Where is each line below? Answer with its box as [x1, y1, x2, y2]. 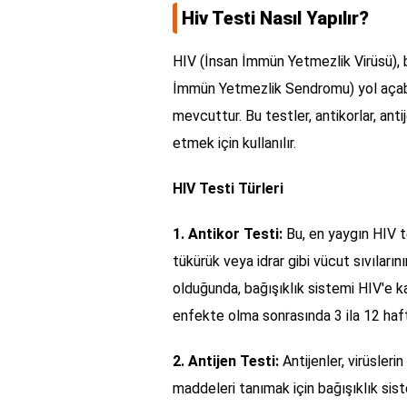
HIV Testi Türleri [173, 179, 283, 197]
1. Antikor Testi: [173, 224, 283, 243]
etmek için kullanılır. [173, 134, 296, 152]
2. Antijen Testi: [173, 352, 279, 370]
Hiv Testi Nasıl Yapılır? [182, 6, 369, 29]
